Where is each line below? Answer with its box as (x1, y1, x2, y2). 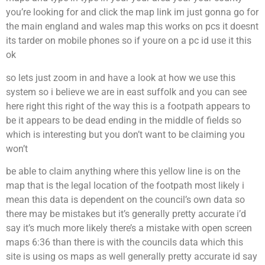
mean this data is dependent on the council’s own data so (6, 194, 245, 206)
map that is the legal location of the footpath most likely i (6, 180, 244, 192)
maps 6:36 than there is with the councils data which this (6, 237, 243, 248)
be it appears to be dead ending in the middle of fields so (6, 114, 241, 126)
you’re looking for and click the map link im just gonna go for (6, 7, 258, 18)
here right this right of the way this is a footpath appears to (6, 100, 250, 112)
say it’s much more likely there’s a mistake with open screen (6, 222, 252, 234)
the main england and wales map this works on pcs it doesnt (6, 21, 258, 33)
